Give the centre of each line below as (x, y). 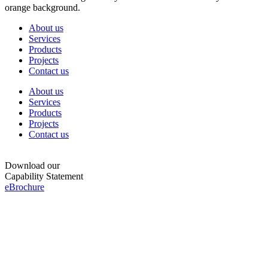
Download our (32, 166)
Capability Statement (44, 176)
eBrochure (25, 187)
